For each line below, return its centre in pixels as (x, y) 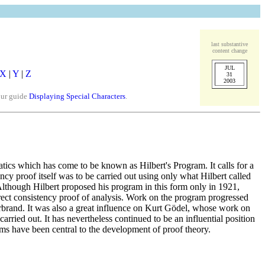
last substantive (230, 44)
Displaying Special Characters (77, 96)
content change (230, 51)
